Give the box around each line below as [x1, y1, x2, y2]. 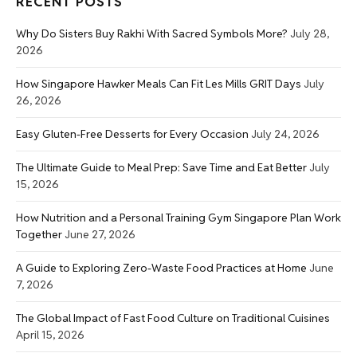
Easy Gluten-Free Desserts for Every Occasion [16, 126, 249, 141]
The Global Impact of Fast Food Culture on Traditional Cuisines [16, 310, 330, 325]
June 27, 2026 [65, 226, 135, 241]
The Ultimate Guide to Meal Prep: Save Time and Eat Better [16, 159, 307, 175]
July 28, [290, 25, 329, 41]
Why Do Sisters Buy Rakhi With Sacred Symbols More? [16, 25, 288, 41]
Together [16, 226, 62, 241]
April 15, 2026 [16, 327, 84, 342]
